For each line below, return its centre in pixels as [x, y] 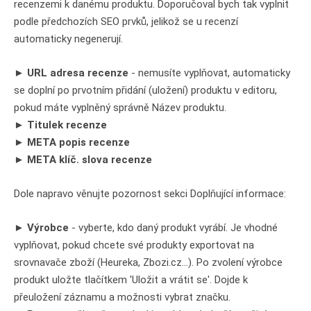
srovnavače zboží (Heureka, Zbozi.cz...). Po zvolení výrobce [148, 262]
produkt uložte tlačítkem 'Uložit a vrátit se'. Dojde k [131, 279]
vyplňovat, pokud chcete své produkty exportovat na [134, 245]
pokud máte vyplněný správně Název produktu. [120, 107]
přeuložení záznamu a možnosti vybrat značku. [122, 297]
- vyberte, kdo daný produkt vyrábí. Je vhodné [175, 227]
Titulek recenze [67, 125]
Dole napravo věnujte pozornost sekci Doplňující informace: [150, 193]
